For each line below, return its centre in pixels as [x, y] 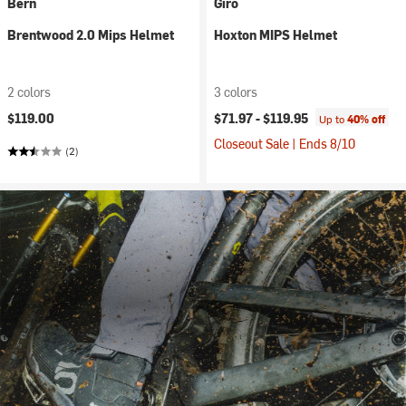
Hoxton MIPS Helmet [275, 35]
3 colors [236, 92]
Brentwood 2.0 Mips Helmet [91, 35]
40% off [366, 119]
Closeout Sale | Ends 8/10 [285, 144]
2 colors [29, 92]
